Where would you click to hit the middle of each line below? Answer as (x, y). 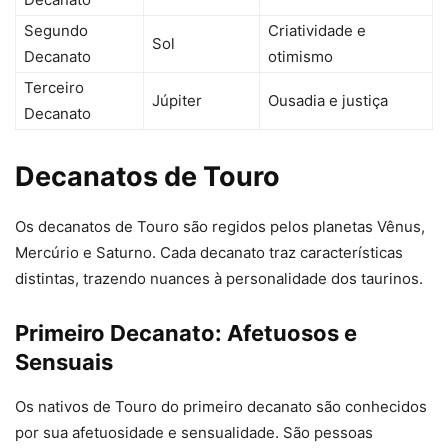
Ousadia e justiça (328, 101)
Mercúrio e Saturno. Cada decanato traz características (209, 253)
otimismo (300, 57)
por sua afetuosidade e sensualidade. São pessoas (194, 433)
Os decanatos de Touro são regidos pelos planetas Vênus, (220, 227)
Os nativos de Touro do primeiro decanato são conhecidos (221, 407)
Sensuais (64, 362)
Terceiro (54, 88)
